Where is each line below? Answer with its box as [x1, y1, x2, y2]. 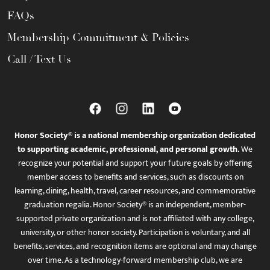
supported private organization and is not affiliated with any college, [16, 212, 254, 225]
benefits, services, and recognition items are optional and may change [13, 239, 257, 253]
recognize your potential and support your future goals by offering [17, 156, 253, 170]
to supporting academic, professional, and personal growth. [17, 142, 239, 156]
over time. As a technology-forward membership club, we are [28, 253, 242, 267]
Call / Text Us [7, 52, 71, 66]
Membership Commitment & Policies [7, 31, 189, 44]
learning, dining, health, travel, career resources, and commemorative [14, 184, 256, 198]
